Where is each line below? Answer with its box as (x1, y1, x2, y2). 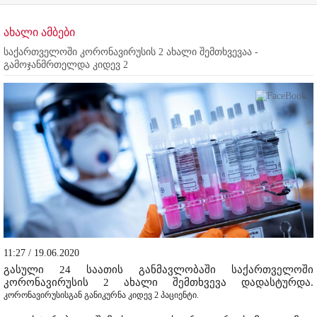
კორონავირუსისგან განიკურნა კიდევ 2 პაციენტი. (4, 290, 199, 301)
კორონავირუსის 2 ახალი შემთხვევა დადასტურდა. (4, 277, 313, 289)
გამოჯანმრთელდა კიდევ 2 (4, 59, 128, 71)
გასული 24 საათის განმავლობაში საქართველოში (4, 264, 313, 276)
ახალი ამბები (4, 26, 75, 39)
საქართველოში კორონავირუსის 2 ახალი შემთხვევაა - (4, 47, 258, 58)
